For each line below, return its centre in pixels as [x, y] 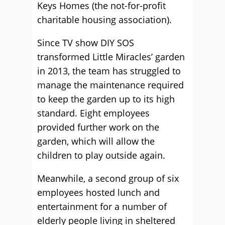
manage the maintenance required [110, 85]
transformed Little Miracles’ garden [111, 57]
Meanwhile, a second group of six [108, 178]
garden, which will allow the [96, 141]
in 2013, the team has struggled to [109, 71]
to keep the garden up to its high [106, 99]
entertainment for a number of [102, 206]
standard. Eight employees [93, 113]
